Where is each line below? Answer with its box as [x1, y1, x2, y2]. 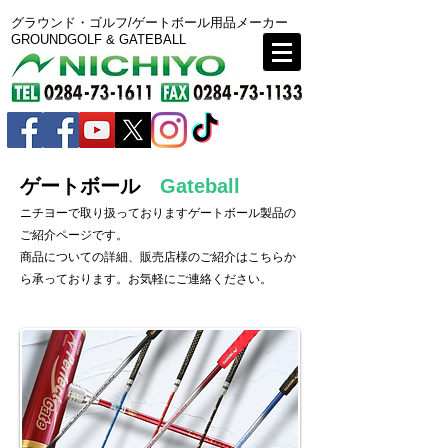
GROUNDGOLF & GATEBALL [11, 32, 186, 47]
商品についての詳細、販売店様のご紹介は [20, 250, 248, 264]
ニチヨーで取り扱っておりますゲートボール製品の [20, 206, 296, 220]
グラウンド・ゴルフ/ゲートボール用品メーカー [11, 15, 288, 30]
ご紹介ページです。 [20, 228, 128, 242]
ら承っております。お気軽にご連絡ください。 [20, 272, 272, 286]
